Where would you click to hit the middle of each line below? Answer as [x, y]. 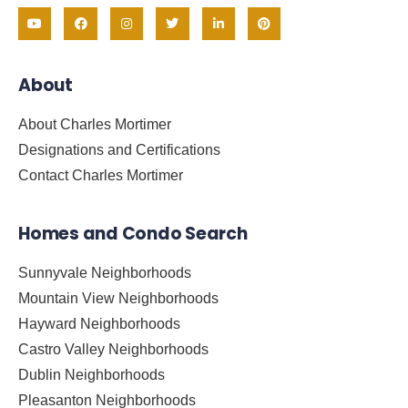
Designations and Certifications [119, 150]
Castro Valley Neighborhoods [113, 350]
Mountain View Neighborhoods [118, 299]
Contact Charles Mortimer [101, 176]
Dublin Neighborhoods [92, 375]
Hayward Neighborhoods [99, 324]
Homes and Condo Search [133, 234]
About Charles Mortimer [95, 125]
